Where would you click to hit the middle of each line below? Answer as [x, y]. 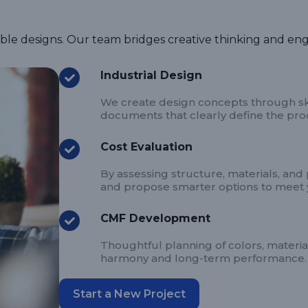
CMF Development [156, 219]
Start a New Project [130, 294]
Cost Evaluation [147, 147]
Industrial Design [152, 76]
